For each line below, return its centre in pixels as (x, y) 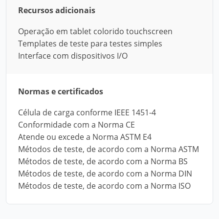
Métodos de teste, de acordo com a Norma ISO (104, 186)
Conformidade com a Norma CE (77, 125)
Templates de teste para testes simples (90, 44)
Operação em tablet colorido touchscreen (95, 31)
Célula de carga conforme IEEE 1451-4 (87, 112)
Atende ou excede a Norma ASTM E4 (85, 137)
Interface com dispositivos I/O (73, 56)
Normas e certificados (61, 91)
